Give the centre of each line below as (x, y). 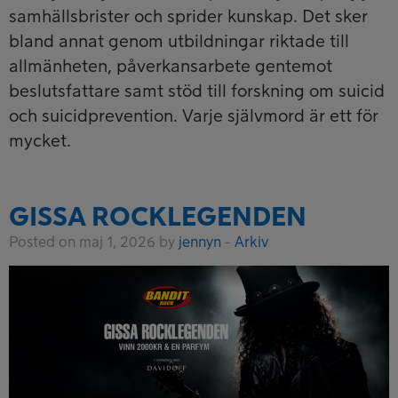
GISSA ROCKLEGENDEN (158, 218)
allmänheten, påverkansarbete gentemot (171, 66)
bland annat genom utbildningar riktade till (179, 41)
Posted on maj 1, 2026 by (94, 242)
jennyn (200, 242)
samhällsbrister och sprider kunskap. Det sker (188, 16)
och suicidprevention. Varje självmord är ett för (194, 116)
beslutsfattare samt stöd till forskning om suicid (197, 91)
